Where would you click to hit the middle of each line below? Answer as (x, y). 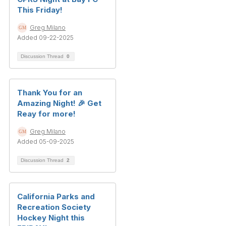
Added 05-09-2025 (46, 142)
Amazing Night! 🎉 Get (59, 103)
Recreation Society (54, 207)
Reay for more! (46, 114)
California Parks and (56, 197)
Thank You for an (50, 93)
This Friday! (40, 10)
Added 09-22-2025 (45, 38)
